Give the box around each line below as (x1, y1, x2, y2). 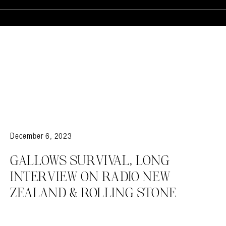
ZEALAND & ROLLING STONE (10, 187, 177, 200)
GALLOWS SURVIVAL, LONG (10, 155, 170, 168)
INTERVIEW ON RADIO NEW (10, 171, 171, 184)
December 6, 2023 (10, 131, 72, 141)
